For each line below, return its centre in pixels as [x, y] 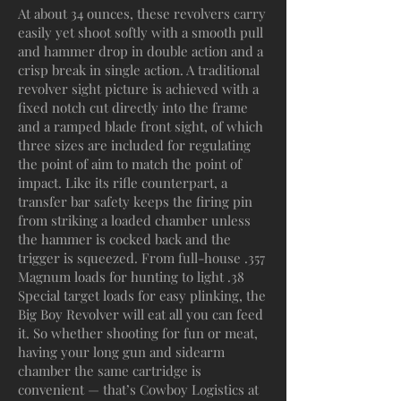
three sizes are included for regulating [134, 145]
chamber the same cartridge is [110, 371]
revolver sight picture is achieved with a [138, 89]
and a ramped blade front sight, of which [141, 126]
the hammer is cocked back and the [124, 239]
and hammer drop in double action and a [141, 51]
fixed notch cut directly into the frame [133, 107]
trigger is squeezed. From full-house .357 [141, 258]
